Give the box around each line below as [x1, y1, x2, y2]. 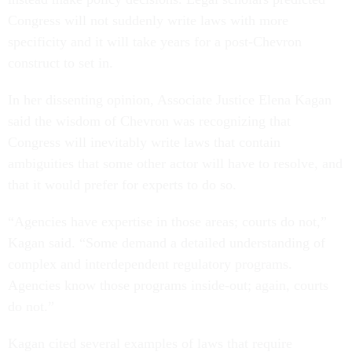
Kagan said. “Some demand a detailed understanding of [8, 235, 325, 251]
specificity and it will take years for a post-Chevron [8, 34, 302, 50]
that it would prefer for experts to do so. [8, 177, 240, 193]
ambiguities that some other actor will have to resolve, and [8, 156, 343, 172]
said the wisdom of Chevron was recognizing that [8, 113, 291, 130]
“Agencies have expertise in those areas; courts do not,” [8, 214, 327, 230]
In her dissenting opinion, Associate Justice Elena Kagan [8, 92, 332, 108]
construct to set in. [8, 55, 117, 71]
